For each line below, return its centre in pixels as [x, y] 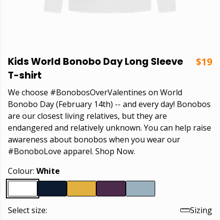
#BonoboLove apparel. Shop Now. [71, 151]
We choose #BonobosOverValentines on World [95, 92]
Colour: [22, 171]
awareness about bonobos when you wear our [94, 139]
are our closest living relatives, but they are [87, 116]
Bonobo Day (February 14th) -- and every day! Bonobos [109, 104]
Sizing [201, 210]
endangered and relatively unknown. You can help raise [110, 128]
